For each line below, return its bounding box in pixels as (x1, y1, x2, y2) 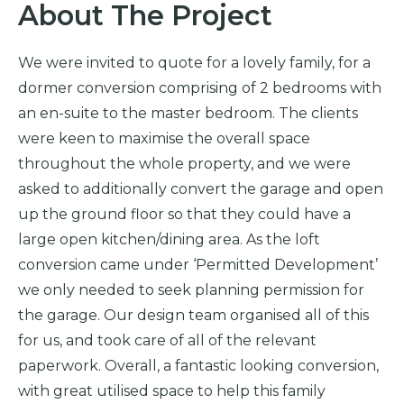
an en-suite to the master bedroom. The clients (18, 104, 358, 122)
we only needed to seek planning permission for (18, 280, 364, 298)
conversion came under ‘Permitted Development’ (18, 255, 378, 273)
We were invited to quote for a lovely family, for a (18, 53, 371, 71)
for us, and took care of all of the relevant (18, 331, 317, 349)
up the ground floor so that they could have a (18, 205, 351, 223)
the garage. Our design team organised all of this (18, 306, 369, 324)
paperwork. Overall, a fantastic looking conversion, (18, 356, 379, 374)
